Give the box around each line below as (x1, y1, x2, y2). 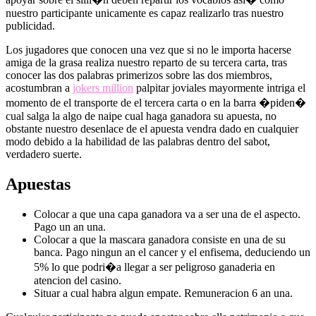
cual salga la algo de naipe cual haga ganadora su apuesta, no (6, 110, 276, 123)
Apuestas (6, 175, 71, 194)
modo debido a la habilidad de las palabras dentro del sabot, (6, 135, 270, 148)
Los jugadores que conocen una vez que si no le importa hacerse (6, 44, 291, 56)
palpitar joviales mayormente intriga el (133, 82, 305, 95)
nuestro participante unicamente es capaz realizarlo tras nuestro (6, 7, 284, 20)
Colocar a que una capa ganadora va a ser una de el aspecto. (34, 207, 300, 220)
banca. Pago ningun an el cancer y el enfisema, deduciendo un (34, 245, 310, 258)
